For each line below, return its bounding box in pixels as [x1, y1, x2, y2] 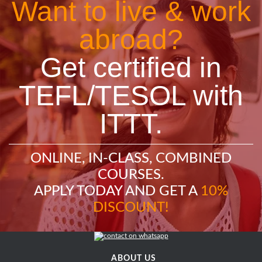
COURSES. [98, 168, 164, 182]
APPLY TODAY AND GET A [34, 184, 201, 199]
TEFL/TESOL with [19, 80, 243, 112]
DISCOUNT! [93, 201, 169, 215]
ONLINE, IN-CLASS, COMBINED [30, 151, 232, 166]
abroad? [79, 24, 183, 56]
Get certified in [40, 52, 222, 84]
